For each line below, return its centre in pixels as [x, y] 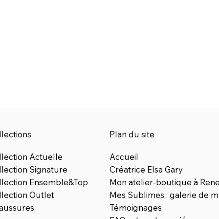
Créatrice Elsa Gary [146, 169]
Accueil [124, 156]
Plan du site [132, 134]
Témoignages [135, 207]
